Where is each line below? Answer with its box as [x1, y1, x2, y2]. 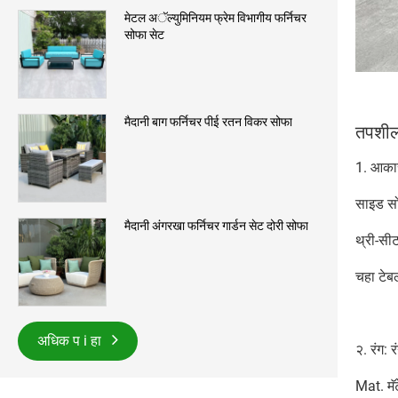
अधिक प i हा [37, 332, 105, 350]
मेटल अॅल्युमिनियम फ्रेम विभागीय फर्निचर [124, 11, 306, 26]
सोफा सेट [124, 28, 164, 43]
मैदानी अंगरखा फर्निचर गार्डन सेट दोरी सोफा [124, 219, 308, 234]
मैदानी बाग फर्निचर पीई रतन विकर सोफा [124, 115, 292, 130]
